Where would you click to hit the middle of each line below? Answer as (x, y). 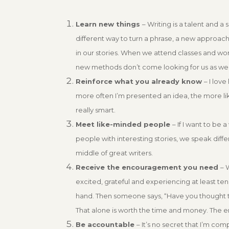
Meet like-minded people (124, 124)
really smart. (95, 110)
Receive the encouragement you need (148, 167)
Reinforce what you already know (140, 81)
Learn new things (109, 24)
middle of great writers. (115, 153)
